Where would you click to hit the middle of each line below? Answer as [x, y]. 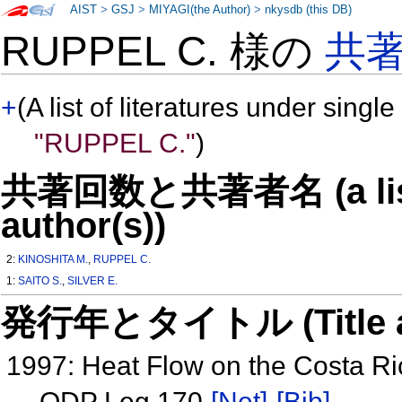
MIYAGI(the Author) [200, 10]
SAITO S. [40, 281]
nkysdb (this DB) [309, 10]
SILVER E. [93, 281]
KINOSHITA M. [53, 260]
